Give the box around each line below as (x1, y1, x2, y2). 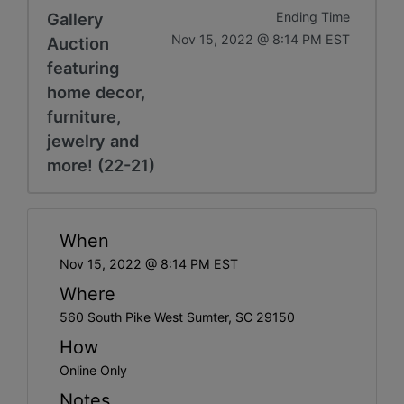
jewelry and (47, 130, 139, 151)
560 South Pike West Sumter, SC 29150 (60, 308, 295, 325)
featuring (47, 57, 119, 78)
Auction (47, 32, 109, 53)
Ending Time (276, 8, 350, 24)
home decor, (47, 81, 145, 102)
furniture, (47, 106, 121, 126)
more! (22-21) (47, 154, 155, 175)
